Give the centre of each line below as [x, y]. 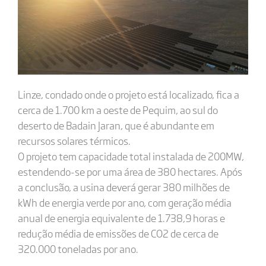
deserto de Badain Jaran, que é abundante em [116, 125]
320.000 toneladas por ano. [78, 249]
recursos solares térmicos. [74, 141]
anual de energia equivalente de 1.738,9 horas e [121, 218]
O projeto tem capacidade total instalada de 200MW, [131, 156]
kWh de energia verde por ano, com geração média [124, 202]
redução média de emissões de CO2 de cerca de [118, 233]
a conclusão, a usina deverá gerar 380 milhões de [123, 187]
